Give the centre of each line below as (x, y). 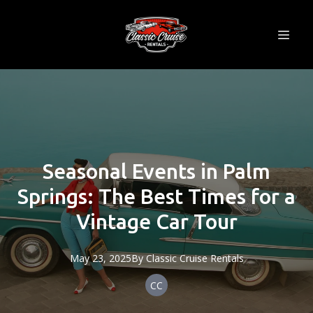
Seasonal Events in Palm (156, 171)
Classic (161, 258)
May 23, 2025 (100, 258)
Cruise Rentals (211, 258)
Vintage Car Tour (156, 221)
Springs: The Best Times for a (156, 196)
